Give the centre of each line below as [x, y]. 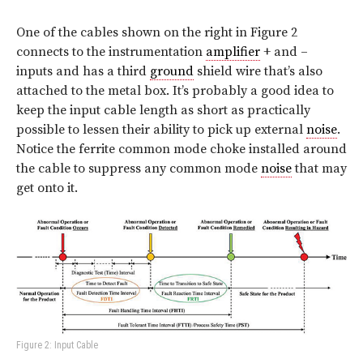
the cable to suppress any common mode [139, 169]
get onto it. [47, 188]
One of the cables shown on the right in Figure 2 [157, 33]
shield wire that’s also [258, 72]
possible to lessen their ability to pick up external [161, 130]
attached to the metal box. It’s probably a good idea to [175, 91]
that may [319, 169]
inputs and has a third [83, 72]
